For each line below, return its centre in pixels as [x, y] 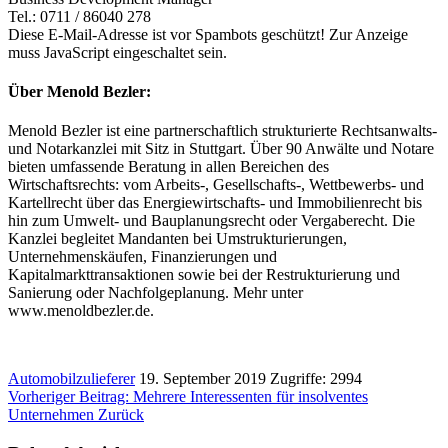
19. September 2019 [204, 379]
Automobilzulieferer [71, 379]
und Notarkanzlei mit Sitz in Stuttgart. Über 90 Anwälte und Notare [221, 149]
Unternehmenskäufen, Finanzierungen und [142, 257]
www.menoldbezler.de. [81, 311]
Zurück [121, 415]
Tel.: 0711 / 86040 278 [79, 16]
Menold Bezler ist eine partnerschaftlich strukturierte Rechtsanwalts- [222, 131]
